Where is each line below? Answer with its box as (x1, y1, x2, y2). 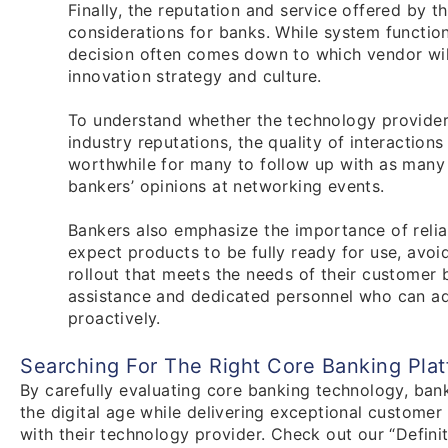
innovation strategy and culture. (68, 66, 322, 87)
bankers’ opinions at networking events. (68, 176, 385, 197)
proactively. (68, 308, 161, 329)
